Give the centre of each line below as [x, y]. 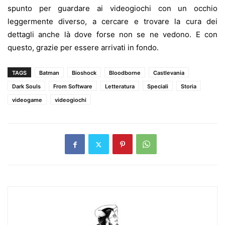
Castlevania [169, 73]
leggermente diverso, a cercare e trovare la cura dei [113, 22]
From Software [73, 87]
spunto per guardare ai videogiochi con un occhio [113, 9]
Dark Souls [26, 87]
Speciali [158, 87]
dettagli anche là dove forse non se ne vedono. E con [113, 35]
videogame [27, 100]
